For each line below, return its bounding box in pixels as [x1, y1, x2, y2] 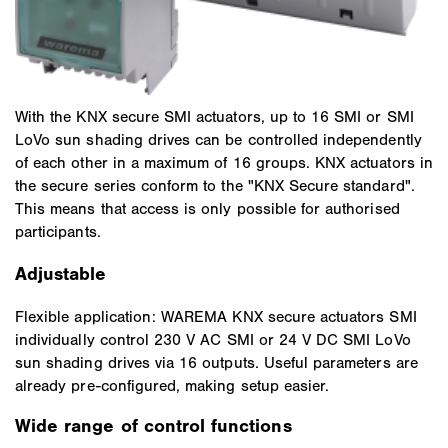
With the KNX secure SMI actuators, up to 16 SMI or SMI [15, 106, 414, 126]
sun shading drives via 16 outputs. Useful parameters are [15, 352, 418, 372]
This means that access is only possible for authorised [15, 198, 400, 218]
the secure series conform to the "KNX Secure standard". [15, 175, 415, 195]
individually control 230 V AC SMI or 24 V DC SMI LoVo [15, 329, 411, 349]
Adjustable [15, 262, 107, 285]
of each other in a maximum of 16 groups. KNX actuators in [15, 152, 433, 172]
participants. [15, 221, 101, 241]
